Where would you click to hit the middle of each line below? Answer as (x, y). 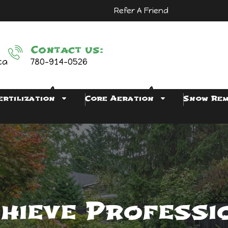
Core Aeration (119, 98)
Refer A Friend (141, 11)
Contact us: (67, 50)
